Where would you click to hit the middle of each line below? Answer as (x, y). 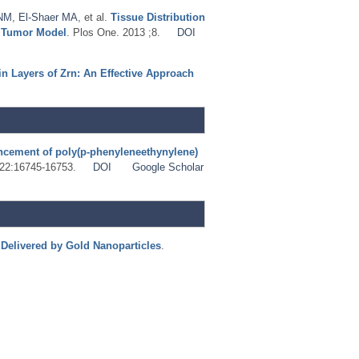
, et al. (93, 17)
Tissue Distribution (158, 17)
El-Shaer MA (48, 17)
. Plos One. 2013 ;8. (113, 32)
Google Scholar (167, 167)
